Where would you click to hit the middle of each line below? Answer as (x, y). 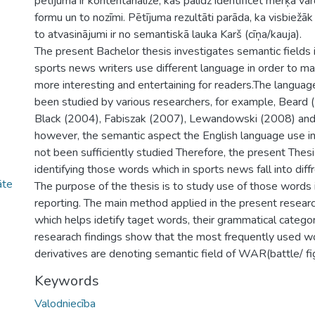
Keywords (67, 281)
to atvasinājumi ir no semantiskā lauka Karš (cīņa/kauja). (168, 34)
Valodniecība (65, 304)
